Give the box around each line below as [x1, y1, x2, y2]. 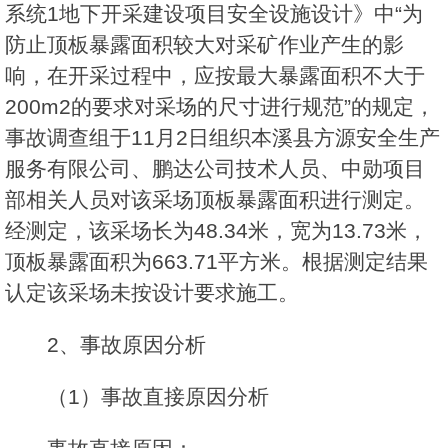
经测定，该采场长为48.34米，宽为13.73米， [5, 219, 428, 243]
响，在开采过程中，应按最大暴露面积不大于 [5, 64, 425, 88]
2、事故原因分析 [47, 333, 206, 357]
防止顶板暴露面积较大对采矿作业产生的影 [5, 33, 404, 57]
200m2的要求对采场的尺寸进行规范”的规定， [5, 95, 435, 119]
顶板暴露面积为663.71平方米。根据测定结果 [5, 250, 428, 274]
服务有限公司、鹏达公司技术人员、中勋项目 [5, 157, 425, 181]
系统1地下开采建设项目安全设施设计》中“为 [5, 2, 423, 26]
